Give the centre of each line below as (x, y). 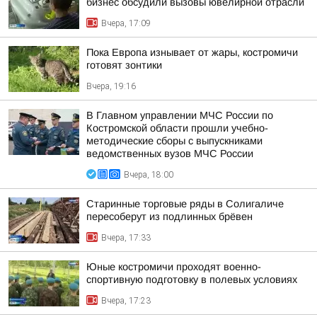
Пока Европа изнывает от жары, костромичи (192, 52)
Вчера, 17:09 (126, 23)
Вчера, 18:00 (149, 175)
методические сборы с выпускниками (174, 141)
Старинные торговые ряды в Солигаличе (185, 204)
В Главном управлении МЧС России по (180, 115)
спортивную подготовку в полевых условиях (192, 279)
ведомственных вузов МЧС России (170, 154)
